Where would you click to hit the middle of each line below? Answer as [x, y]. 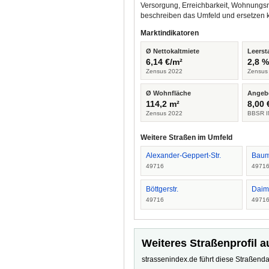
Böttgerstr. [162, 189]
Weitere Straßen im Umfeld [186, 138]
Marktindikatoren [170, 33]
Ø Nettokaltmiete [173, 51]
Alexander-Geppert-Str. [183, 156]
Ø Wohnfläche [168, 93]
